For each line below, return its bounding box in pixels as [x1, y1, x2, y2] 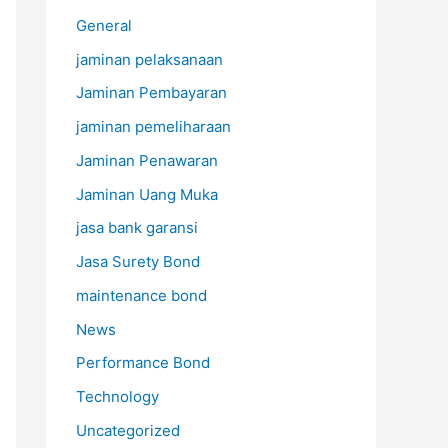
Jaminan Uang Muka [76, 184, 218, 204]
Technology [76, 387, 159, 406]
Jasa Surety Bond [76, 252, 200, 271]
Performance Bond [76, 353, 210, 373]
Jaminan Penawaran [76, 150, 218, 170]
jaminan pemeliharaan [76, 117, 231, 136]
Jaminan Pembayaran [76, 83, 227, 103]
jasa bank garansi [76, 218, 198, 238]
